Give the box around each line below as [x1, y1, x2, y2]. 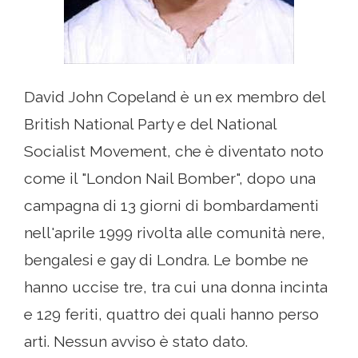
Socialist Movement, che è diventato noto [24, 142, 324, 161]
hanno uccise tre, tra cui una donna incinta [24, 278, 328, 296]
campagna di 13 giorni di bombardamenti [24, 197, 319, 215]
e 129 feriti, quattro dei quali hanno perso [24, 305, 319, 324]
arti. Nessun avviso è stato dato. [24, 332, 248, 351]
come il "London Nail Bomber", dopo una [24, 169, 316, 188]
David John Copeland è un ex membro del [24, 88, 325, 106]
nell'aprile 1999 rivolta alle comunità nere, [24, 224, 325, 242]
